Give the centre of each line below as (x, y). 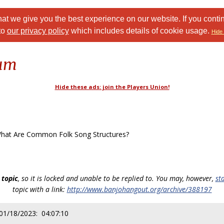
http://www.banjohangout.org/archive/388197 (139, 189)
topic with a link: (39, 189)
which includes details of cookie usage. (140, 31)
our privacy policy (38, 31)
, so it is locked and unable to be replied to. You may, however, (116, 178)
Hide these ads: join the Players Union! (112, 87)
